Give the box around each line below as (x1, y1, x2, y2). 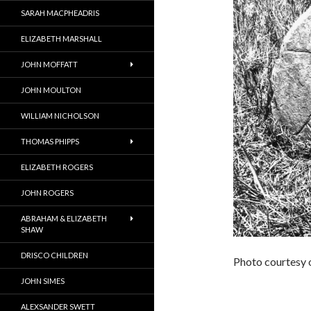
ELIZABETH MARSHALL (21, 34, 102, 43)
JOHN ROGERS (21, 188, 74, 197)
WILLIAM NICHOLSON (21, 111, 99, 120)
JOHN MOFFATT (21, 60, 78, 69)
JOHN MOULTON (21, 85, 81, 94)
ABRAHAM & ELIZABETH (21, 214, 107, 223)
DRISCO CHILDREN (21, 251, 88, 260)
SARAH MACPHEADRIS (21, 8, 99, 17)
